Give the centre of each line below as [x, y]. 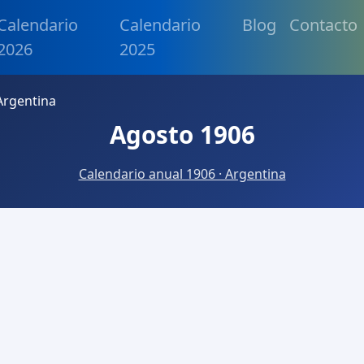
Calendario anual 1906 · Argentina [182, 174]
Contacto [323, 25]
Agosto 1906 [182, 134]
